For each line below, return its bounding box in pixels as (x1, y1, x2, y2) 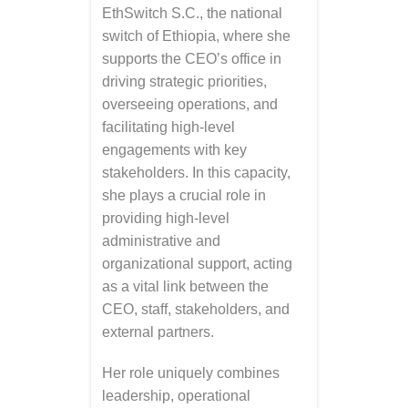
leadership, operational (102, 388, 250, 403)
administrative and (102, 233, 220, 249)
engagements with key (102, 142, 247, 158)
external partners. (102, 324, 214, 340)
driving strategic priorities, (102, 74, 267, 89)
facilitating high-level (102, 119, 235, 135)
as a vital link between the (102, 279, 269, 294)
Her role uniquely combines (102, 365, 280, 381)
